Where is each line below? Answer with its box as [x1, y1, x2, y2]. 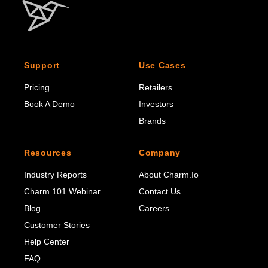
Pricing [24, 82, 50, 92]
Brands [139, 115, 166, 126]
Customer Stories [24, 220, 90, 230]
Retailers [139, 82, 172, 92]
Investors [139, 99, 173, 109]
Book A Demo [24, 99, 75, 109]
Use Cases [139, 60, 186, 70]
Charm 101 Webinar [24, 186, 100, 196]
